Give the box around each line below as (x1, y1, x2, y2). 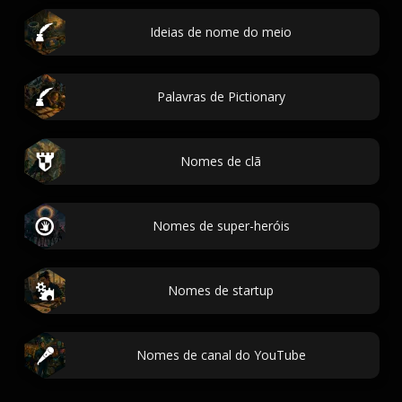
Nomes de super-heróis (152, 217, 290, 234)
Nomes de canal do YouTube (135, 346, 306, 363)
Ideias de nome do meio (150, 23, 292, 40)
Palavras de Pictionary (156, 88, 285, 105)
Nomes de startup (168, 282, 274, 299)
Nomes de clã (180, 153, 261, 170)
